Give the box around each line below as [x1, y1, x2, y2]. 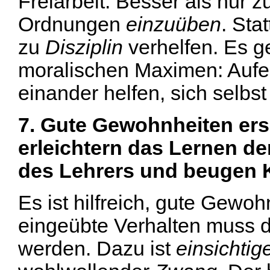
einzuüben [126, 13, 221, 36]
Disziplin [45, 36, 123, 59]
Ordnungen [18, 13, 126, 36]
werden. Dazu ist [18, 237, 176, 260]
